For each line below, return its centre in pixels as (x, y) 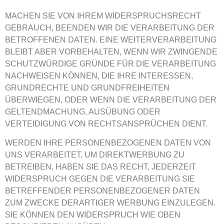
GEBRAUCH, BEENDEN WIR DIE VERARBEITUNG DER (110, 27)
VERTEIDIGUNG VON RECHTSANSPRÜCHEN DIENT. (106, 123)
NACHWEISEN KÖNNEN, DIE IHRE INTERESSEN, (99, 75)
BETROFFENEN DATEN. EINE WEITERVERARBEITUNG (111, 39)
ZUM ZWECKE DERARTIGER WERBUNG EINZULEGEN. (110, 202)
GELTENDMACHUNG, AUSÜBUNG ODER (83, 111)
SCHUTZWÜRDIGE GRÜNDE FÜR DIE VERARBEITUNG (110, 63)
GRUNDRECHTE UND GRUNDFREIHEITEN (87, 87)
